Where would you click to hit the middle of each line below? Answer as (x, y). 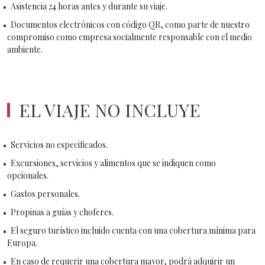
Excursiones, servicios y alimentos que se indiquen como (113, 163)
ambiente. (25, 49)
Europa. (22, 243)
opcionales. (28, 175)
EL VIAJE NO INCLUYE (110, 110)
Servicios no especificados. (59, 144)
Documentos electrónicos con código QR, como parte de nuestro (130, 24)
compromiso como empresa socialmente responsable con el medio (130, 37)
